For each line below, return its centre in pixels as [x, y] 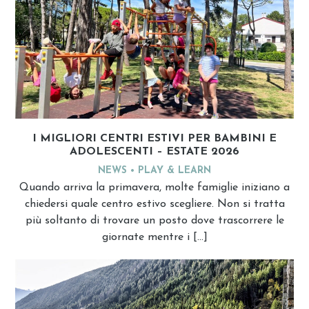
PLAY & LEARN [175, 170]
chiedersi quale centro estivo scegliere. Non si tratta [154, 204]
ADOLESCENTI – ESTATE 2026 [154, 151]
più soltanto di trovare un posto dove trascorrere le [154, 220]
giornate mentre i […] [154, 237]
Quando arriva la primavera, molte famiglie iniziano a [154, 187]
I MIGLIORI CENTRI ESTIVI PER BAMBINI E [154, 138]
